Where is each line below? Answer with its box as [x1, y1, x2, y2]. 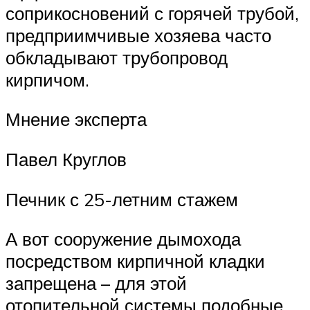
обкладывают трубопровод [6, 46, 228, 69]
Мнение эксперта [6, 108, 147, 131]
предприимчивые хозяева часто [6, 24, 271, 46]
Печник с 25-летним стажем [6, 188, 238, 210]
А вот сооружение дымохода [6, 228, 241, 250]
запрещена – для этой [6, 272, 187, 295]
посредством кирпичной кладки [6, 250, 265, 273]
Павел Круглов [6, 148, 127, 171]
